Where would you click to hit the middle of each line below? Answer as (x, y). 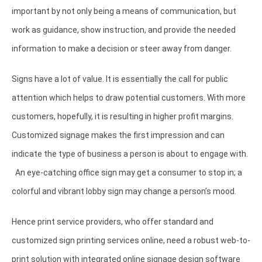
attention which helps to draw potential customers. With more (129, 98)
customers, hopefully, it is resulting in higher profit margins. (123, 116)
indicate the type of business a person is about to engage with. (130, 154)
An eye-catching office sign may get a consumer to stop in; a (127, 173)
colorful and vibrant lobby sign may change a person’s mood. (124, 191)
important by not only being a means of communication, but (124, 11)
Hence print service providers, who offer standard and (113, 222)
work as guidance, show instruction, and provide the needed (124, 30)
